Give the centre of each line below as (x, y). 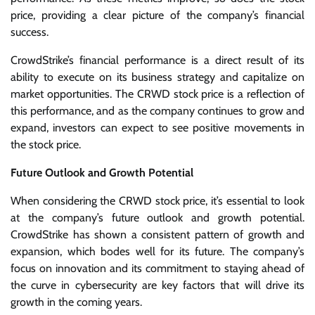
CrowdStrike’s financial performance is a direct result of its (157, 60)
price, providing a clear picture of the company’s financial (157, 15)
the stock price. (46, 144)
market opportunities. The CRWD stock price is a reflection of (157, 94)
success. (30, 32)
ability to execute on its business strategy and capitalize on (157, 77)
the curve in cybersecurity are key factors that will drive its (157, 285)
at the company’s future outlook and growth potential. (157, 217)
